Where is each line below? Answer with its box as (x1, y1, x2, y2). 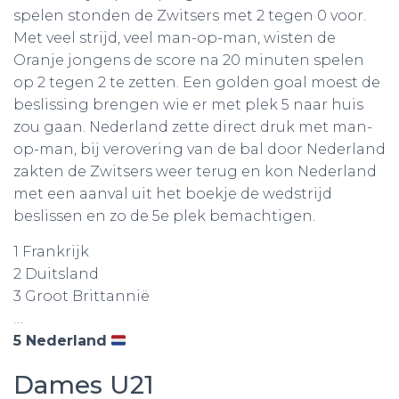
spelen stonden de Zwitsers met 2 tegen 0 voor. (13, 7, 366, 24)
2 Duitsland (13, 265, 99, 282)
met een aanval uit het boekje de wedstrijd (13, 185, 332, 202)
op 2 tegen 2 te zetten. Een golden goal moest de (13, 74, 380, 91)
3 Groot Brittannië (13, 288, 150, 305)
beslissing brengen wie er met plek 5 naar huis (13, 96, 363, 113)
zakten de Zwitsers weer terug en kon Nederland (13, 163, 377, 180)
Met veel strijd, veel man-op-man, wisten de (13, 29, 336, 46)
